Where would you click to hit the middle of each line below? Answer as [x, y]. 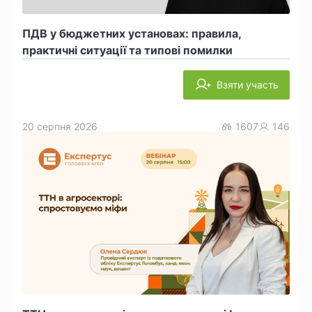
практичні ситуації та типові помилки [127, 50]
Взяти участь [248, 85]
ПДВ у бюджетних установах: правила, [132, 34]
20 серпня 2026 [60, 127]
